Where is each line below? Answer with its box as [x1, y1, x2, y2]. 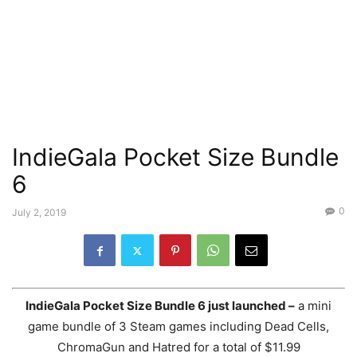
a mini [295, 297, 331, 313]
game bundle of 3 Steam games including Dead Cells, [28, 318, 329, 334]
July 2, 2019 [12, 206, 66, 218]
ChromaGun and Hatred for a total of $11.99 [57, 339, 300, 355]
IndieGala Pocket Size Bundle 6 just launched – [25, 297, 295, 313]
